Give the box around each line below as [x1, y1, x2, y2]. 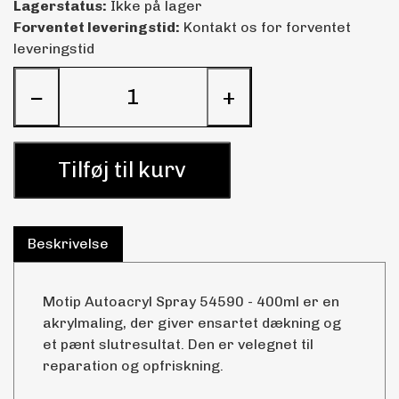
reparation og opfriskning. [43, 356, 224, 374]
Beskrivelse [28, 234, 109, 252]
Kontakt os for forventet [180, 19, 351, 36]
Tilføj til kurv [58, 156, 186, 183]
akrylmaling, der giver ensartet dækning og [43, 313, 341, 331]
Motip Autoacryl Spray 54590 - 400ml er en [43, 292, 339, 310]
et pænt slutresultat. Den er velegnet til [43, 335, 313, 353]
